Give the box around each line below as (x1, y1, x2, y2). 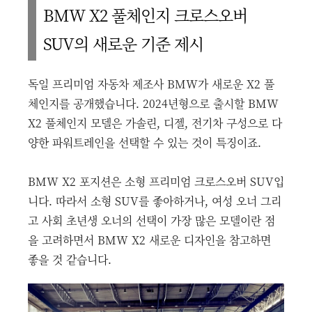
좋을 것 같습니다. (28, 251, 111, 268)
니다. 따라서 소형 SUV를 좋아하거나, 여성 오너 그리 (28, 193, 281, 210)
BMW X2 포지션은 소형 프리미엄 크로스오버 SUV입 (28, 173, 284, 190)
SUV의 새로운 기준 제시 (43, 31, 203, 56)
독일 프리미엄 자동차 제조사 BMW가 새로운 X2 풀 (28, 76, 274, 93)
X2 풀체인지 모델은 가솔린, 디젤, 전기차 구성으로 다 (28, 115, 282, 132)
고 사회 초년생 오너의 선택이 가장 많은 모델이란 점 (28, 212, 275, 229)
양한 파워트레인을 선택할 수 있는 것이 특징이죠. (28, 134, 261, 151)
